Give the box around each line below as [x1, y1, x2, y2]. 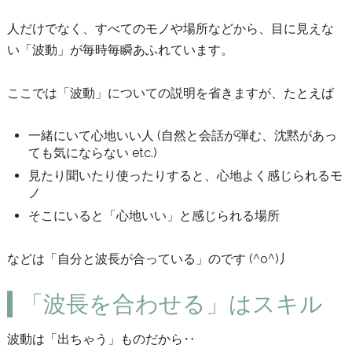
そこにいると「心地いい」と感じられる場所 [28, 207, 280, 223]
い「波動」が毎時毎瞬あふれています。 [6, 42, 233, 58]
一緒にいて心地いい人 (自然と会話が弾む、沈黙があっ [28, 128, 338, 144]
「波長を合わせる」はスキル [20, 291, 323, 318]
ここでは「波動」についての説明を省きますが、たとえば [6, 85, 334, 101]
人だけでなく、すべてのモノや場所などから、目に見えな [6, 21, 334, 37]
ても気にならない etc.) [28, 145, 158, 161]
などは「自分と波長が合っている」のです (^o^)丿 [6, 251, 291, 267]
